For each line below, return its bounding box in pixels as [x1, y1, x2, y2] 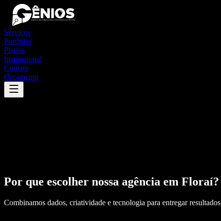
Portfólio [4, 37, 31, 45]
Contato [4, 64, 29, 72]
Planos [4, 46, 25, 54]
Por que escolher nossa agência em [4, 175, 182, 188]
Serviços [4, 28, 31, 37]
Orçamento [4, 73, 38, 81]
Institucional [4, 55, 42, 63]
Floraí [182, 175, 213, 188]
